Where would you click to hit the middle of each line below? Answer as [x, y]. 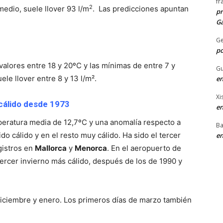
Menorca [91, 148]
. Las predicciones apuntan [141, 9]
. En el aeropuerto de [144, 148]
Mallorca [51, 148]
